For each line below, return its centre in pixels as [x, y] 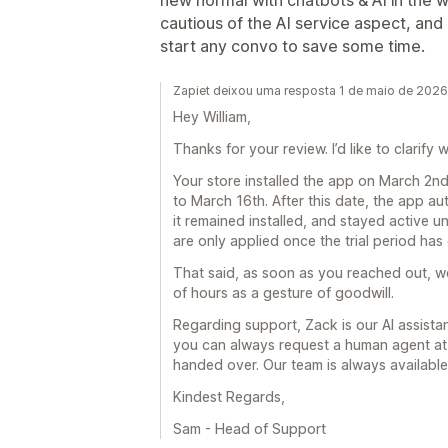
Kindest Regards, [229, 396]
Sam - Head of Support [249, 428]
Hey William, [212, 116]
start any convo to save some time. [292, 46]
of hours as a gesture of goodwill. [283, 292]
